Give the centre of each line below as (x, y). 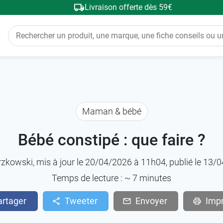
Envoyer (152, 201)
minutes (154, 178)
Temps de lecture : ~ (92, 178)
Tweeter (81, 201)
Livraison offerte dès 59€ (128, 7)
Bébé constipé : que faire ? (111, 140)
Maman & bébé (111, 111)
